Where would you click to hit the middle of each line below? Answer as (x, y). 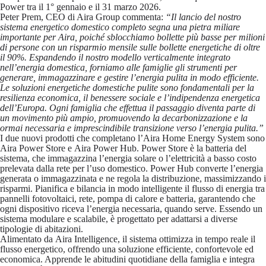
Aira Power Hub (105, 148)
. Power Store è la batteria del (191, 148)
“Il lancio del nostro (203, 17)
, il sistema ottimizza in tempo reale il (186, 239)
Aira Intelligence (86, 239)
